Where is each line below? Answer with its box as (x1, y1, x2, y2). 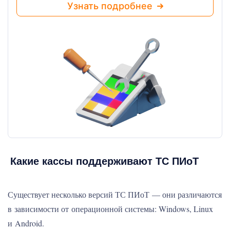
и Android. (8, 218, 44, 228)
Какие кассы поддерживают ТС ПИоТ (10, 153, 199, 168)
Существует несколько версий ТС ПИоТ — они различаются (8, 189, 222, 200)
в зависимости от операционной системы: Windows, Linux (8, 203, 213, 214)
